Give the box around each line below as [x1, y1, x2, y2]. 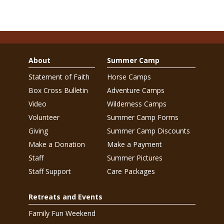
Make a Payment [107, 139, 162, 149]
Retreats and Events [28, 191, 102, 201]
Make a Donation [28, 139, 85, 149]
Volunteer [28, 112, 59, 122]
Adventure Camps [107, 85, 164, 95]
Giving [28, 125, 48, 135]
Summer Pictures [107, 152, 162, 162]
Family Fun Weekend [28, 208, 95, 218]
